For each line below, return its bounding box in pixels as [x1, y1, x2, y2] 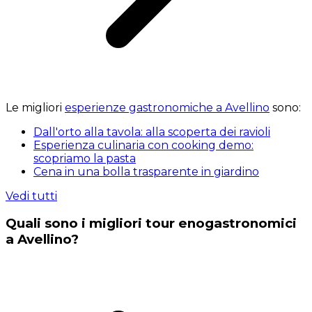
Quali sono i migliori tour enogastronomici [6, 215, 297, 232]
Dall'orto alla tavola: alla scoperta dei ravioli [33, 125, 270, 139]
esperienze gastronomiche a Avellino [65, 100, 270, 114]
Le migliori [6, 100, 65, 114]
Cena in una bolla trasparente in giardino [33, 164, 259, 178]
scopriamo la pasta [33, 151, 136, 165]
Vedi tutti [6, 189, 57, 203]
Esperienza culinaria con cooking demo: [33, 138, 253, 152]
